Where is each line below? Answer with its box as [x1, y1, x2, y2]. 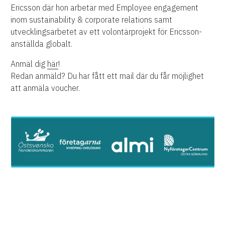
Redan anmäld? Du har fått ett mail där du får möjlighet [11, 71, 204, 81]
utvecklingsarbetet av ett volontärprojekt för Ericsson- [11, 27, 202, 37]
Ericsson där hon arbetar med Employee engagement [11, 3, 199, 13]
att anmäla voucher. [11, 83, 80, 93]
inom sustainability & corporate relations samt [11, 15, 173, 25]
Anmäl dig [11, 59, 48, 69]
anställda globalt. [11, 39, 73, 49]
